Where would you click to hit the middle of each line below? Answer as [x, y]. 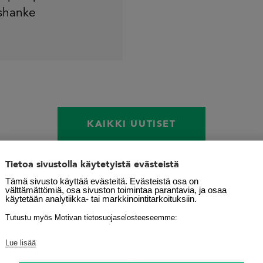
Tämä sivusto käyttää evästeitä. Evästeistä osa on [102, 181]
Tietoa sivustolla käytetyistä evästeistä [92, 165]
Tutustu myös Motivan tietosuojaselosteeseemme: [91, 217]
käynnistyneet [193, 236]
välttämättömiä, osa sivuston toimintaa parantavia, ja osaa [116, 190]
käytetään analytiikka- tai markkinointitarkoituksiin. [101, 198]
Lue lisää [21, 242]
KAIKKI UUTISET [131, 125]
